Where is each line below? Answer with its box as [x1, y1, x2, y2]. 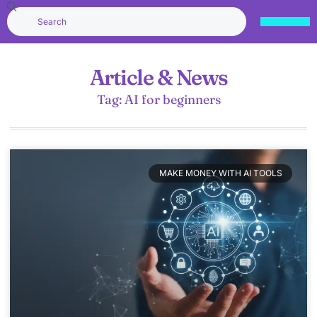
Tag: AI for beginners [96, 91, 221, 108]
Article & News [89, 64, 228, 91]
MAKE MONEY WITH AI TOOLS [158, 168, 282, 179]
